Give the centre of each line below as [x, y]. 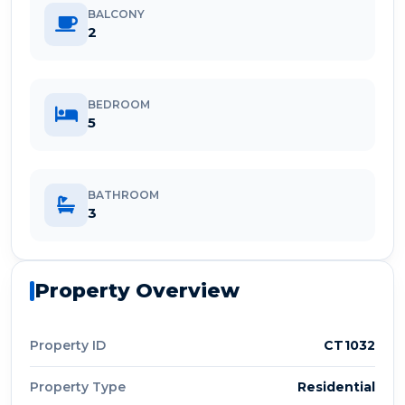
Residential [336, 387]
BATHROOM [123, 195]
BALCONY [116, 14]
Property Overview [137, 291]
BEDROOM [119, 104]
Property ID [68, 345]
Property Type [78, 387]
